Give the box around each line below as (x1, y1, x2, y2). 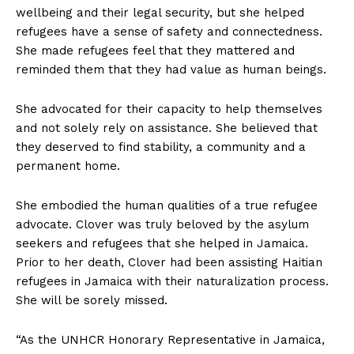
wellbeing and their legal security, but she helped (16, 6, 304, 21)
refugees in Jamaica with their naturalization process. (16, 274, 329, 289)
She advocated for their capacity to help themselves (16, 102, 322, 117)
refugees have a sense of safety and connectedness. (16, 24, 322, 40)
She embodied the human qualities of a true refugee (16, 198, 318, 213)
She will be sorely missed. (16, 293, 168, 308)
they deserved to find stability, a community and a (16, 140, 306, 155)
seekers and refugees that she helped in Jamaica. (16, 236, 308, 251)
